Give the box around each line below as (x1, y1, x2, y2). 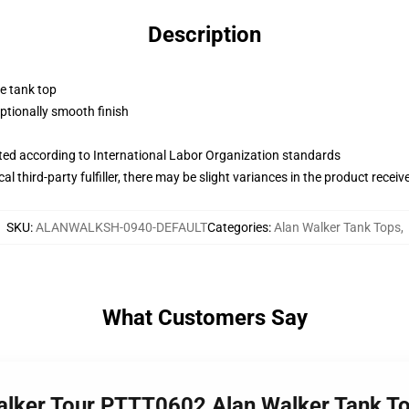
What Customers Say (101, 305, 308, 330)
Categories (206, 220, 268, 235)
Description (148, 22, 261, 47)
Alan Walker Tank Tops (273, 220, 401, 235)
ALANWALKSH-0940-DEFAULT (35, 220, 207, 235)
